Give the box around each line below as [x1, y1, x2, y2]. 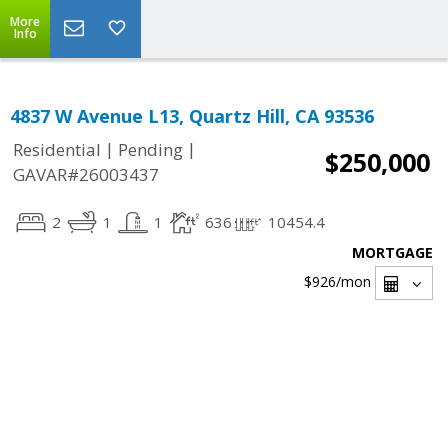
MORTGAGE [352, 243, 433, 262]
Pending [118, 138, 183, 162]
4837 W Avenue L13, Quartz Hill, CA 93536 [10, 104, 374, 128]
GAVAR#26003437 [13, 163, 159, 187]
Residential [13, 138, 101, 162]
